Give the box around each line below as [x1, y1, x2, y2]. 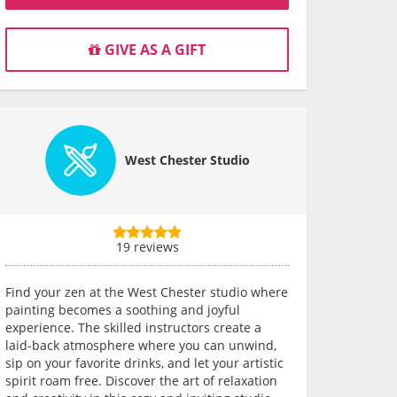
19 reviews [115, 238, 179, 255]
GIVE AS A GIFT [101, 40, 206, 59]
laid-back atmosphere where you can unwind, [5, 337, 276, 354]
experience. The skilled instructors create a [5, 319, 261, 336]
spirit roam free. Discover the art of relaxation [5, 372, 277, 389]
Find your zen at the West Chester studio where [5, 284, 288, 300]
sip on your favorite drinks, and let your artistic [5, 354, 284, 371]
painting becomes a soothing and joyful [5, 301, 240, 318]
